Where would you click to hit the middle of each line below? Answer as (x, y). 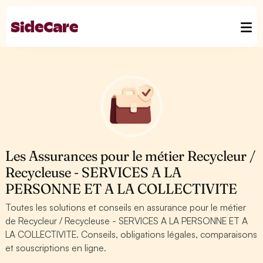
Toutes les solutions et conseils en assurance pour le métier (126, 207)
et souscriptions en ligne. (56, 248)
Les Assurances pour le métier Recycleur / (131, 156)
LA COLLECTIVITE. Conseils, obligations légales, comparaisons (131, 234)
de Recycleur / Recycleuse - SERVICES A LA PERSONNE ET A (127, 221)
